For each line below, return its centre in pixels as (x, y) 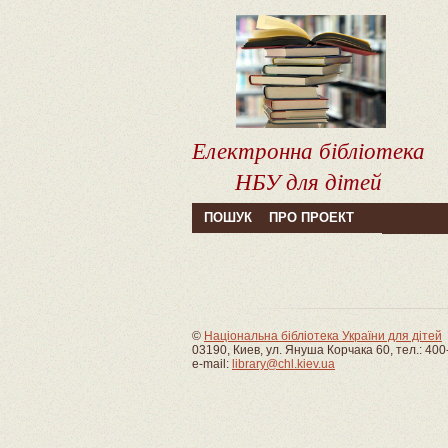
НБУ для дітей (308, 180)
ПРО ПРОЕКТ (311, 217)
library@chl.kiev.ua (283, 364)
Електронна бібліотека (308, 149)
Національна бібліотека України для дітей (323, 336)
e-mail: (212, 364)
